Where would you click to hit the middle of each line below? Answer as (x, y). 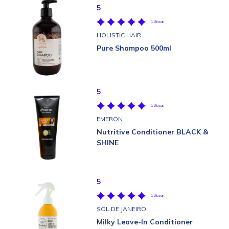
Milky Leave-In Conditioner (145, 222)
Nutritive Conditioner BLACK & (152, 132)
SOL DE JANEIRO (121, 209)
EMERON (110, 119)
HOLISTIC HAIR (119, 35)
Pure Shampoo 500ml (134, 48)
